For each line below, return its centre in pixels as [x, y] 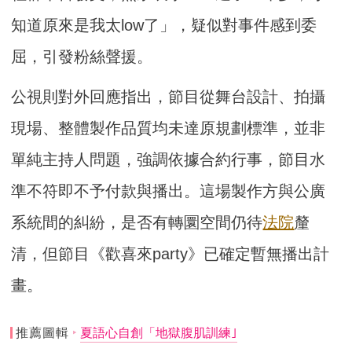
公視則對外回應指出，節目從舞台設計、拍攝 [169, 96]
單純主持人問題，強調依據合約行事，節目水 [169, 159]
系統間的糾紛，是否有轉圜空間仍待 [137, 222]
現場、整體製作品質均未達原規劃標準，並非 [169, 128]
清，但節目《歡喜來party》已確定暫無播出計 [170, 253]
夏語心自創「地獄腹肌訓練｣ [158, 332]
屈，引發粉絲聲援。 [82, 56]
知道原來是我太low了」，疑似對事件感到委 [164, 25]
